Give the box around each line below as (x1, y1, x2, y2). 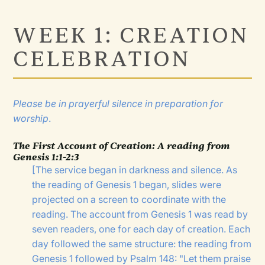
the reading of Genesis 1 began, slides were (32, 179, 222, 191)
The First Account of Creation (13, 140, 153, 153)
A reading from (155, 140, 231, 153)
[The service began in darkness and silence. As (32, 164, 238, 176)
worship (13, 112, 49, 125)
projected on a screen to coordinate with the (32, 193, 227, 206)
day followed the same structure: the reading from (32, 238, 252, 250)
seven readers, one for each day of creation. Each (32, 223, 251, 235)
